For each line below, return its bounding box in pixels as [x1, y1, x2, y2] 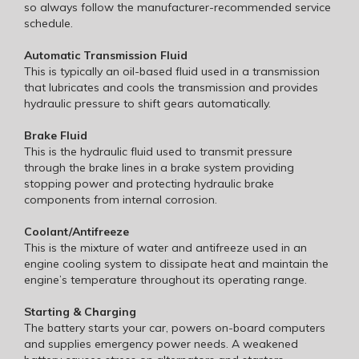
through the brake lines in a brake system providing [24, 159, 294, 175]
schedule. [24, 15, 73, 30]
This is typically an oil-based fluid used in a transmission [24, 63, 320, 79]
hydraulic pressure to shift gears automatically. [24, 95, 271, 111]
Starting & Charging [24, 304, 136, 319]
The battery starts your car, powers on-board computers [24, 320, 325, 335]
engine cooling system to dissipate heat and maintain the [24, 256, 329, 271]
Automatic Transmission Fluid [24, 47, 188, 63]
